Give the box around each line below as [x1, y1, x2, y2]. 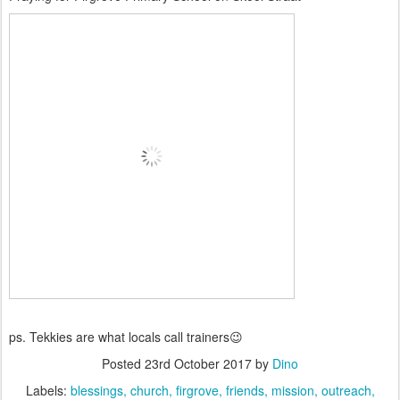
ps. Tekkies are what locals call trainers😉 [9, 328, 243, 346]
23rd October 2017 [145, 354, 252, 372]
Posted [102, 354, 145, 372]
